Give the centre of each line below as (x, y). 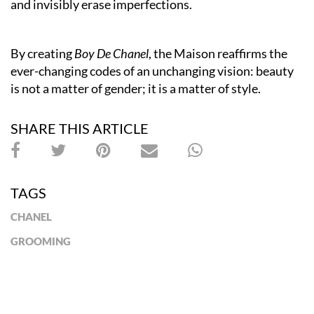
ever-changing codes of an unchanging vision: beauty (152, 71)
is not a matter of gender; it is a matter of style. (136, 89)
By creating (42, 54)
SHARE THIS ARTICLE (80, 129)
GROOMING (41, 241)
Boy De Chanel (111, 54)
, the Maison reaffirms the (218, 54)
